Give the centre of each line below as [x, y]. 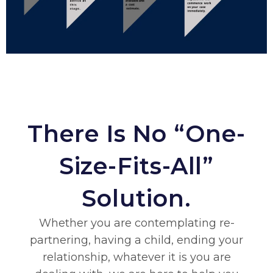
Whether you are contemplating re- [136, 223]
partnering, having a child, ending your [136, 240]
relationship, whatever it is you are [136, 257]
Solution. [136, 199]
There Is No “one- [136, 134]
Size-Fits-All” [136, 166]
